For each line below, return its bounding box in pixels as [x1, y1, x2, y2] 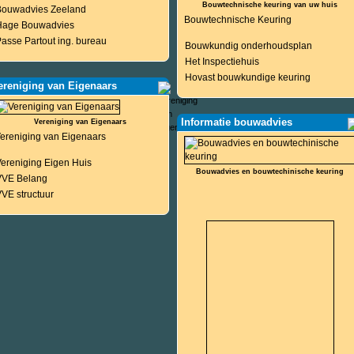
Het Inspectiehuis [184, 56, 259, 67]
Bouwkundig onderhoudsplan [184, 40, 312, 51]
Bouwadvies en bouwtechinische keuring [196, 168, 345, 175]
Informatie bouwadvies [180, 116, 292, 128]
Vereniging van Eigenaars [34, 118, 127, 126]
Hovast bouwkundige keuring [184, 72, 311, 83]
